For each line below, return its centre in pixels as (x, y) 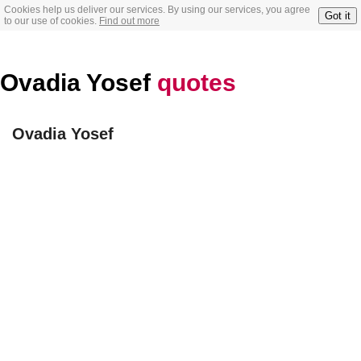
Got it (338, 15)
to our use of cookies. (52, 21)
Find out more (129, 21)
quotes (197, 83)
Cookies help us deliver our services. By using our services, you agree (157, 10)
